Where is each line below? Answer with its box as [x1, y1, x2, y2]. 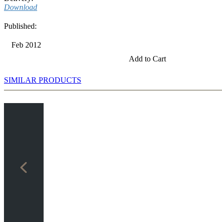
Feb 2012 [11, 41, 41, 50]
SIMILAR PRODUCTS [4, 76, 81, 85]
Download [4, 3, 37, 12]
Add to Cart [129, 55, 166, 63]
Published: [4, 22, 37, 31]
